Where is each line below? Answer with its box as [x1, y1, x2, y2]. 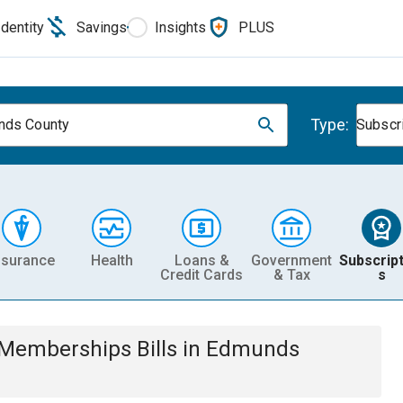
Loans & [174, 251, 229, 269]
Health [90, 251, 133, 269]
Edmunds [206, 336, 300, 362]
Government [251, 251, 332, 269]
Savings [76, 18, 127, 36]
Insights [155, 18, 206, 36]
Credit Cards [160, 265, 243, 283]
